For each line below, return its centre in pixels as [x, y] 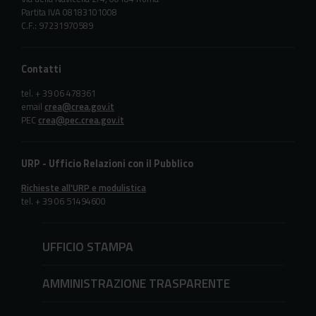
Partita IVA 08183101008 [69, 12]
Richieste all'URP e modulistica [84, 188]
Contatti [41, 69]
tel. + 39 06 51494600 [63, 201]
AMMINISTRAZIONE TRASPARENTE [136, 284]
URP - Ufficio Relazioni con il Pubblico [107, 163]
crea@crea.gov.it [79, 106]
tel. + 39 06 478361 [59, 93]
